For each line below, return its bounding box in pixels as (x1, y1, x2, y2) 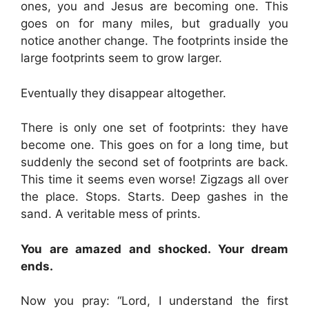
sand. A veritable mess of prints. (21, 207, 201, 221)
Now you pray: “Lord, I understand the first (21, 294, 288, 308)
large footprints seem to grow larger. (21, 51, 222, 65)
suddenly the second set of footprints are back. (21, 155, 288, 169)
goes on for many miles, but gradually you (21, 17, 288, 30)
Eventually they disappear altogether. (21, 86, 226, 100)
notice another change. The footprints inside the (21, 34, 288, 48)
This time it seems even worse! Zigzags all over (21, 172, 288, 186)
